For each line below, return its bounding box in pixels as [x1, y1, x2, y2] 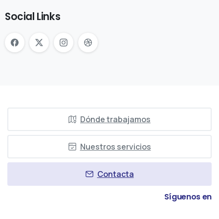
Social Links [5, 10, 61, 24]
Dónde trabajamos [80, 114, 151, 125]
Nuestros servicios [80, 141, 151, 153]
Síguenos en [164, 191, 212, 203]
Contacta [97, 169, 134, 180]
